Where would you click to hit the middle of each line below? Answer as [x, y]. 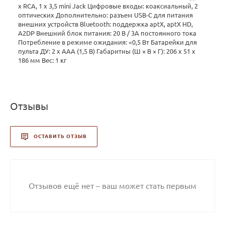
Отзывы [29, 106]
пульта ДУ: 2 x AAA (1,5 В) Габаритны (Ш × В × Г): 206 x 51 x [107, 51]
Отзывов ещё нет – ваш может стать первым [113, 186]
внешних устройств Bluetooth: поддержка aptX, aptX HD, [105, 24]
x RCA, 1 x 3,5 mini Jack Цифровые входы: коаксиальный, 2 [108, 6]
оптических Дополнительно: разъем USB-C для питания [105, 15]
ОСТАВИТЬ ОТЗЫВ [60, 137]
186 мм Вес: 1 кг [42, 60]
